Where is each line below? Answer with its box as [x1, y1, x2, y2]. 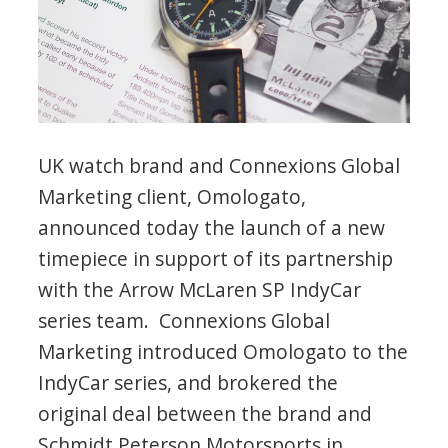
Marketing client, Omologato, [38, 182, 307, 210]
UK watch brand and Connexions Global [38, 151, 401, 179]
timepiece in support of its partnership [38, 244, 394, 272]
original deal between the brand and [38, 399, 373, 427]
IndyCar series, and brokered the [38, 368, 339, 396]
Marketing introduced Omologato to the [38, 337, 409, 365]
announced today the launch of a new [38, 213, 386, 241]
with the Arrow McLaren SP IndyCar [38, 275, 362, 303]
